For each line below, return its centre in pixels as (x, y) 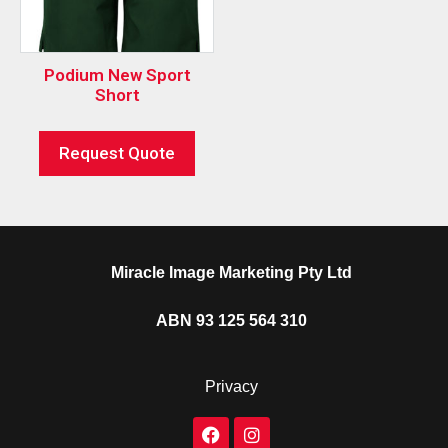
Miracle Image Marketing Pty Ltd (231, 272)
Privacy (231, 386)
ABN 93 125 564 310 (231, 320)
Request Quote (117, 152)
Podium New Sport (117, 75)
